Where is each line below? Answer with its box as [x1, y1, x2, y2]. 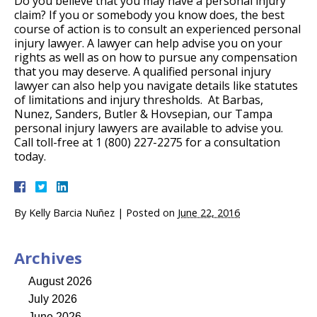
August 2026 [28, 275, 92, 288]
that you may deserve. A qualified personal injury [14, 64, 271, 80]
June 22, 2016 [178, 206, 240, 220]
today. [14, 149, 46, 165]
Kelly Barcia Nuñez [29, 206, 115, 220]
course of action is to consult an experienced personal [14, 21, 301, 38]
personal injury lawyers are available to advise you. [14, 120, 286, 137]
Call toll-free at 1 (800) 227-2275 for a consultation [14, 134, 280, 151]
